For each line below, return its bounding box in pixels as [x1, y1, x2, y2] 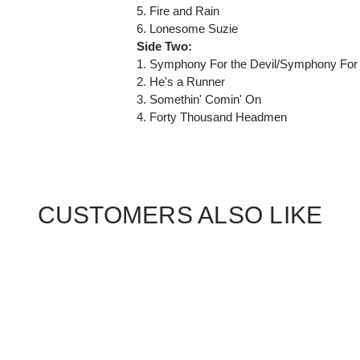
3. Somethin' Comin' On [137, 92, 262, 106]
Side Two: [137, 39, 193, 53]
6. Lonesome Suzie [137, 21, 239, 35]
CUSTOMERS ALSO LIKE [37, 201, 323, 228]
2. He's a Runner [137, 74, 226, 88]
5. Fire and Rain [137, 3, 220, 18]
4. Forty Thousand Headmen [137, 109, 288, 124]
